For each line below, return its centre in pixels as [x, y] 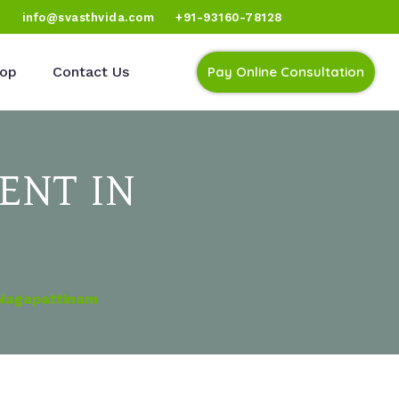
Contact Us [91, 72]
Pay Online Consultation [286, 72]
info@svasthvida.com [88, 17]
